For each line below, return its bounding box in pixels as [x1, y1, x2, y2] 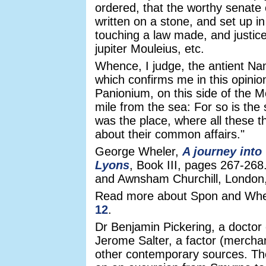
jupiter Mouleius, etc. [95, 42, 204, 55]
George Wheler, [95, 145, 182, 158]
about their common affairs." [95, 128, 245, 141]
